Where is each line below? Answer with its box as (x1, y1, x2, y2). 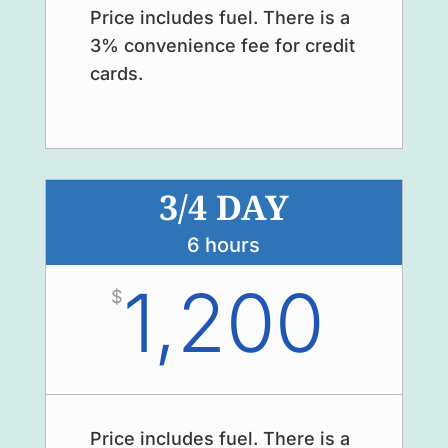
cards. (89, 62, 143, 84)
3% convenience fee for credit (89, 34, 355, 56)
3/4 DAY (158, 189, 289, 230)
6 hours (187, 232, 261, 257)
